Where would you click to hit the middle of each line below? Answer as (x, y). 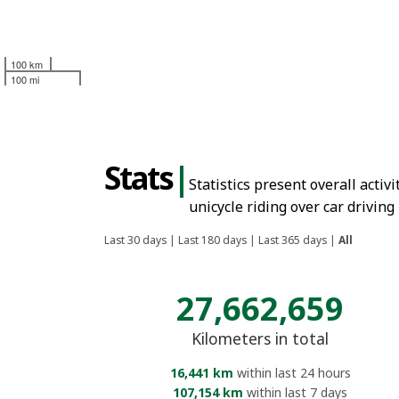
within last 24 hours (292, 372)
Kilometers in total (260, 338)
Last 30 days (135, 240)
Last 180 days (212, 240)
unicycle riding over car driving (292, 206)
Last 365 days (293, 240)
